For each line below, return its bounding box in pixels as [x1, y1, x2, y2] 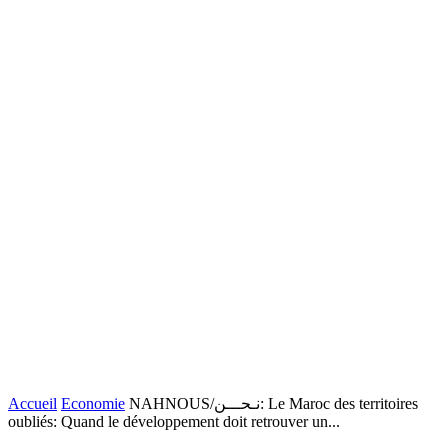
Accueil [8, 395, 57, 412]
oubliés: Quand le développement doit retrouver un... [8, 413, 340, 430]
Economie [61, 395, 125, 412]
